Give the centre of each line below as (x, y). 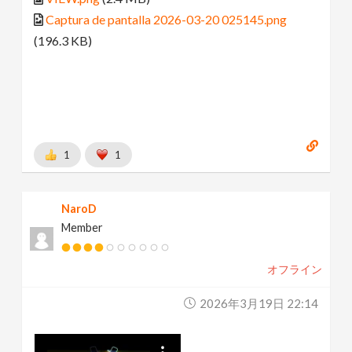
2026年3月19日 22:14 (258, 303)
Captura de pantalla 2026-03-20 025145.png (167, 20)
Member (82, 227)
